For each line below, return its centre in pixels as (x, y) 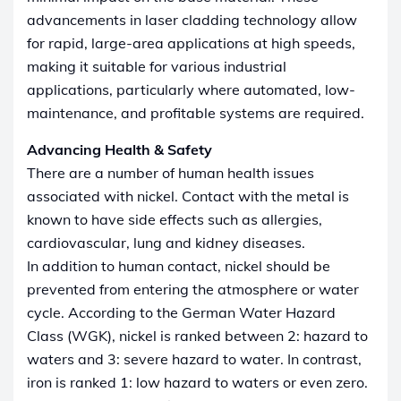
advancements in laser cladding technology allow (192, 19)
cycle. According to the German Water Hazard (181, 312)
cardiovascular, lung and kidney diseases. (167, 242)
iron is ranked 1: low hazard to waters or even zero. (198, 382)
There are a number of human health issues (171, 172)
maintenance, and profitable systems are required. (196, 112)
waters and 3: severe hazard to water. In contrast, (194, 358)
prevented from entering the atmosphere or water (193, 289)
